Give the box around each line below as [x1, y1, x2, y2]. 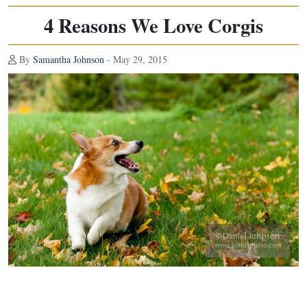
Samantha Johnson [33, 53, 104, 66]
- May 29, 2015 [104, 53, 167, 66]
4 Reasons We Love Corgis [44, 11, 263, 40]
